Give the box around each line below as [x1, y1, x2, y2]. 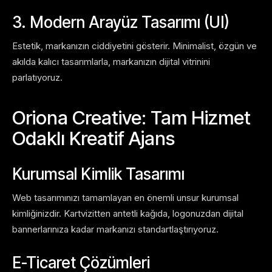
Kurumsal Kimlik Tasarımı [12, 165, 185, 184]
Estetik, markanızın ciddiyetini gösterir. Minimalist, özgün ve [12, 40, 257, 52]
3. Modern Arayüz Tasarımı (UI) [12, 13, 229, 32]
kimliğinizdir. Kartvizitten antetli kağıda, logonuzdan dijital [12, 208, 243, 220]
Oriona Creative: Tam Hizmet [12, 106, 251, 129]
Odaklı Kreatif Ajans [12, 127, 175, 150]
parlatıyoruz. [12, 72, 63, 84]
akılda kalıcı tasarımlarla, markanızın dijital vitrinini [12, 56, 210, 68]
